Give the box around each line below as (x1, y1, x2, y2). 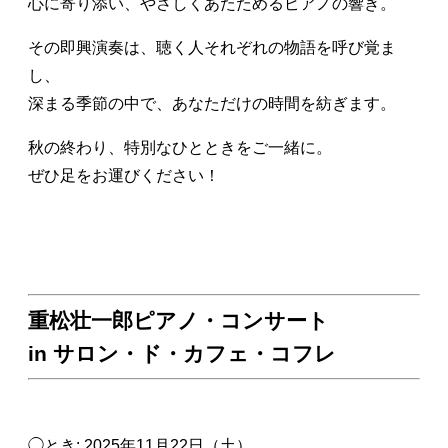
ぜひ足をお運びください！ (28, 166, 220, 184)
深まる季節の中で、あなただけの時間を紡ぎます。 (28, 94, 396, 112)
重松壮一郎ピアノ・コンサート (28, 308, 329, 332)
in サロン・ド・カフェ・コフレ (28, 341, 336, 365)
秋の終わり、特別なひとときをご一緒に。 (28, 138, 332, 156)
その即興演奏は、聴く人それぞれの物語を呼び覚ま (28, 38, 396, 56)
